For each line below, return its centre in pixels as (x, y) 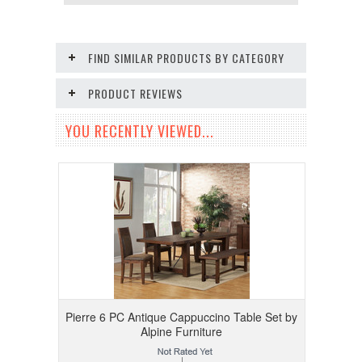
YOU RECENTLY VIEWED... (140, 131)
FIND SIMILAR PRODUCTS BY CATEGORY (186, 58)
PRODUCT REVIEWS (135, 94)
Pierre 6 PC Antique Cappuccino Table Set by (182, 317)
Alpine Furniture (182, 332)
